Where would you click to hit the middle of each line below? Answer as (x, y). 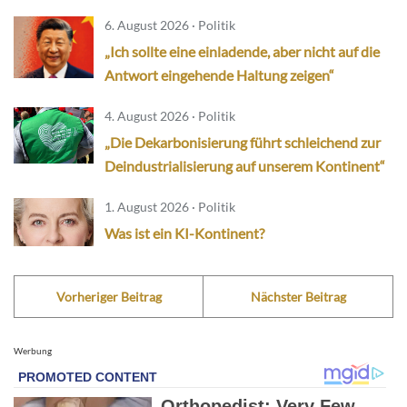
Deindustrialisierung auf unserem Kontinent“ (245, 166)
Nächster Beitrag (298, 297)
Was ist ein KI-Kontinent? (184, 233)
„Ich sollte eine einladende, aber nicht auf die (242, 51)
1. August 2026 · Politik (170, 207)
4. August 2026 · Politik (170, 116)
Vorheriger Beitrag (109, 297)
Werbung (33, 351)
